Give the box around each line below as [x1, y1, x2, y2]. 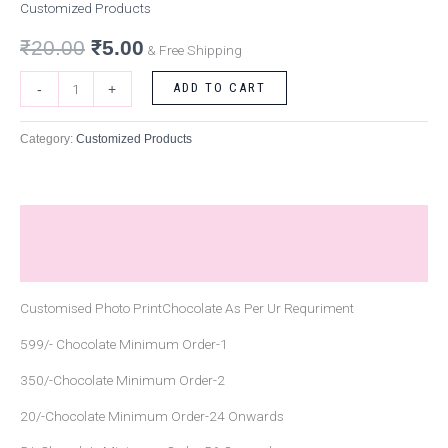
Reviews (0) [20, 255, 99, 271]
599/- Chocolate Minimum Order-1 [20, 335, 228, 352]
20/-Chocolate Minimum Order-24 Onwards [20, 407, 284, 424]
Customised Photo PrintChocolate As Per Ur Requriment [20, 299, 354, 316]
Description [20, 216, 99, 232]
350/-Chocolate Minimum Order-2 [20, 371, 225, 388]
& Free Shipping [147, 42, 242, 59]
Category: [20, 132, 76, 147]
